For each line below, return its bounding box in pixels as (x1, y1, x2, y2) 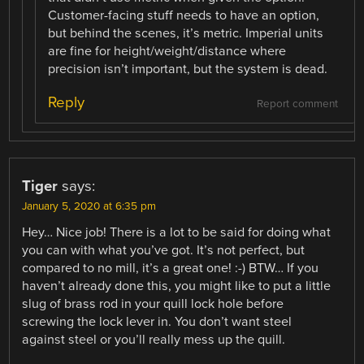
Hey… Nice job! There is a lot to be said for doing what (22, 223, 331, 240)
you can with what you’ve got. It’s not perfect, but (22, 241, 305, 258)
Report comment (256, 97, 338, 110)
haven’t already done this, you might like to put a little (22, 277, 331, 294)
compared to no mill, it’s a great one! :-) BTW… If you (22, 259, 319, 276)
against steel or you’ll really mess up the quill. (22, 331, 286, 348)
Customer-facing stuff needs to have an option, (48, 6, 320, 24)
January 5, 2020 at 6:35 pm (22, 199, 157, 213)
